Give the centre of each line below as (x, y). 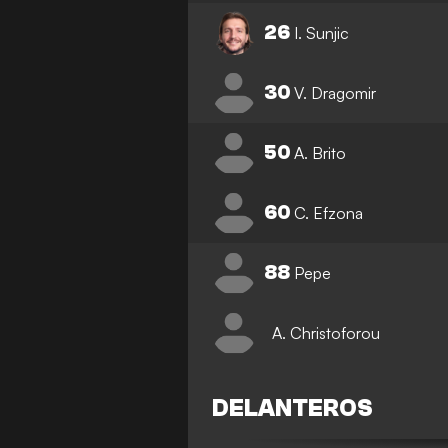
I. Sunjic (322, 32)
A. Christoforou (326, 332)
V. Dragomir (335, 92)
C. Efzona (329, 212)
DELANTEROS (293, 408)
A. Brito (320, 152)
